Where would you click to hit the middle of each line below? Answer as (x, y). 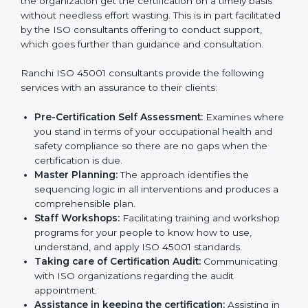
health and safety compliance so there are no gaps (153, 233)
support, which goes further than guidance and (131, 116)
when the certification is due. (102, 247)
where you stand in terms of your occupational (143, 218)
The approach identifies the (183, 262)
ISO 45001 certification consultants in (172, 44)
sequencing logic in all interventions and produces (152, 276)
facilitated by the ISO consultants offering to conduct (144, 101)
